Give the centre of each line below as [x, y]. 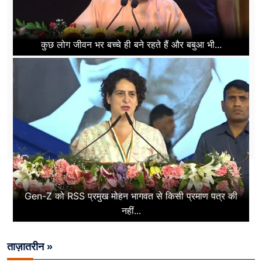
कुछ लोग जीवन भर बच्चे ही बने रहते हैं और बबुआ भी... [131, 45]
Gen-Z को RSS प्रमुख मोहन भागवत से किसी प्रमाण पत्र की [131, 196]
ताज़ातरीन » [30, 247]
